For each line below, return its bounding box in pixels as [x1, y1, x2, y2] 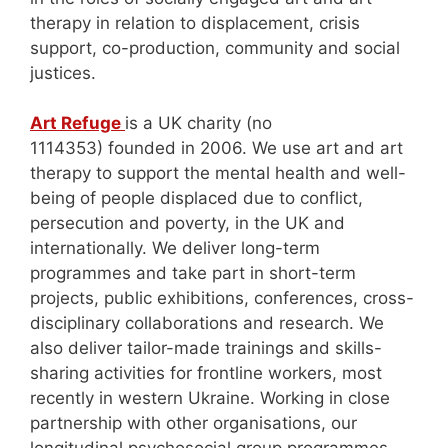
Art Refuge [30, 113, 125, 134]
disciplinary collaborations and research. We [30, 313, 384, 334]
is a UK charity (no [125, 113, 272, 134]
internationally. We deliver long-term [30, 238, 320, 259]
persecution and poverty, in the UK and [30, 213, 345, 234]
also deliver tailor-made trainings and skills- [30, 338, 382, 359]
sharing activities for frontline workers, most [30, 363, 382, 384]
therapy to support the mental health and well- [30, 163, 406, 184]
